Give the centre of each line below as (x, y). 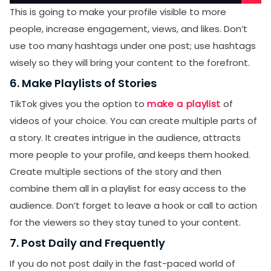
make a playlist (184, 104)
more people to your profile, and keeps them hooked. (131, 155)
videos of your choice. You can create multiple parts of (133, 121)
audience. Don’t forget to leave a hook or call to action (133, 205)
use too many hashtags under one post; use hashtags (133, 46)
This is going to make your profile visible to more (118, 12)
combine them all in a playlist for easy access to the (128, 188)
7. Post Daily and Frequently (87, 243)
